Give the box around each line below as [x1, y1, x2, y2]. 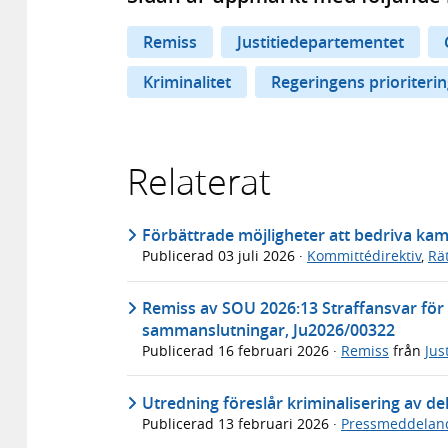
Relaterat [127, 156, 271, 205]
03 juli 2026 [218, 246, 299, 266]
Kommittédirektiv [307, 246, 421, 266]
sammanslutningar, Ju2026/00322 [142, 318, 395, 341]
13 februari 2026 [218, 413, 333, 433]
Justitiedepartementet [237, 30, 404, 53]
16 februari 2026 [218, 340, 333, 360]
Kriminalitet [143, 70, 231, 93]
